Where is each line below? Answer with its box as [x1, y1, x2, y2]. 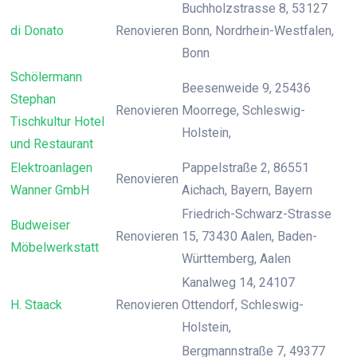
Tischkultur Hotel [10, 114, 104, 129]
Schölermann [10, 69, 82, 84]
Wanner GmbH [10, 182, 89, 198]
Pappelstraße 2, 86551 [182, 160, 309, 175]
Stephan [10, 92, 56, 107]
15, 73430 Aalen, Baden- [182, 229, 317, 244]
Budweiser [10, 218, 70, 233]
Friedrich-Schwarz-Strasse [182, 206, 331, 222]
